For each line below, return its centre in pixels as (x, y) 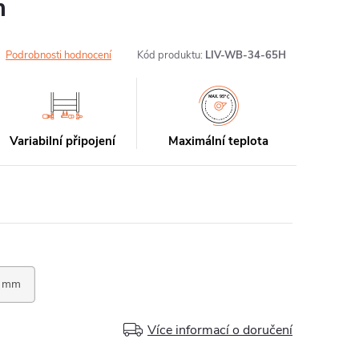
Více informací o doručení (220, 330)
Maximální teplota (219, 141)
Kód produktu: (170, 55)
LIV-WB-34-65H (246, 55)
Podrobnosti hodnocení (58, 55)
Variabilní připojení (63, 141)
